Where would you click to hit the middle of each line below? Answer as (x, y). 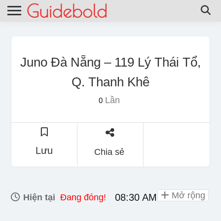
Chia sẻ (109, 152)
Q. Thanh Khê (110, 82)
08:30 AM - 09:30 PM (162, 197)
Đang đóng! (83, 197)
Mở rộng (187, 195)
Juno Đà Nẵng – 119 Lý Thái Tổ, (110, 62)
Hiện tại (38, 197)
